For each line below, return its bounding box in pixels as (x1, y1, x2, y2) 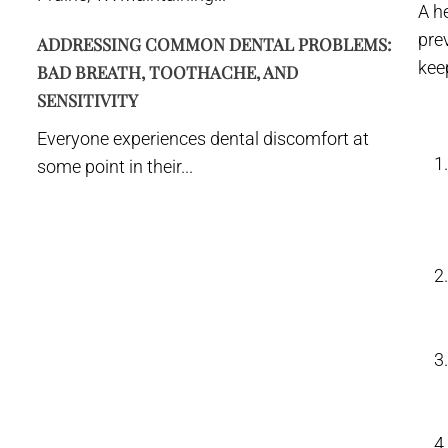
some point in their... (37, 156, 193, 177)
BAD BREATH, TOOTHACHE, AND (37, 61, 298, 83)
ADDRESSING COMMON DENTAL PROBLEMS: (37, 33, 392, 55)
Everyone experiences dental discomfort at (37, 128, 369, 149)
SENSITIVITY (37, 89, 138, 111)
